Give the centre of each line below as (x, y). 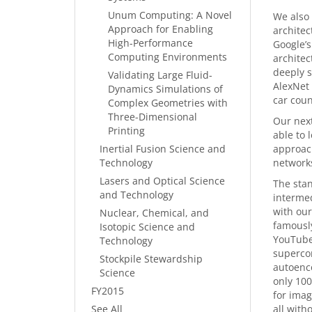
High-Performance (150, 43)
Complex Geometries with (168, 103)
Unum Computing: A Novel (170, 15)
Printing (126, 131)
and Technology (136, 195)
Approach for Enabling (161, 29)
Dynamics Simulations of (165, 89)
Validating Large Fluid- (160, 75)
